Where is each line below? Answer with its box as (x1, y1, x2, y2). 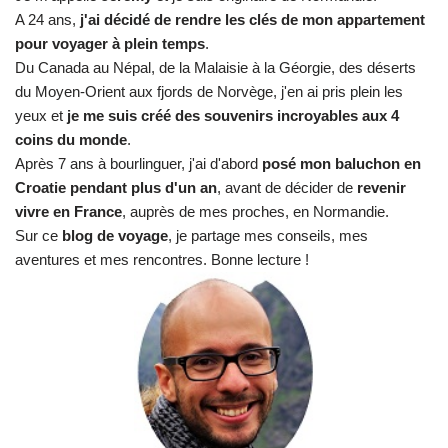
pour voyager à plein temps (15, 34, 205, 52)
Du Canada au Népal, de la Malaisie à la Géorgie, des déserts (15, 58, 416, 76)
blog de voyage (62, 226, 168, 244)
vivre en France (15, 202, 122, 220)
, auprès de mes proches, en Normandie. (122, 202, 389, 220)
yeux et (15, 106, 67, 124)
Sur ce (15, 226, 62, 244)
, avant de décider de (217, 178, 357, 196)
